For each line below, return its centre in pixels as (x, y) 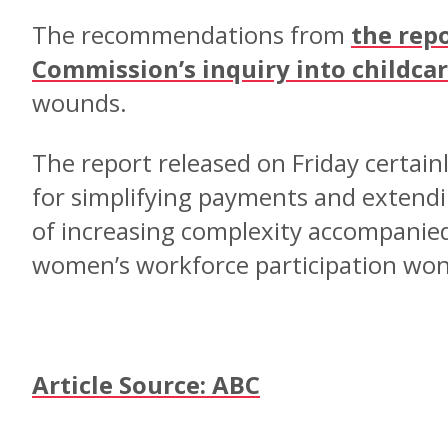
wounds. (79, 102)
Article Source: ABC (146, 384)
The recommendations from (191, 34)
